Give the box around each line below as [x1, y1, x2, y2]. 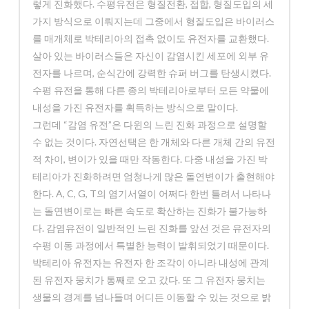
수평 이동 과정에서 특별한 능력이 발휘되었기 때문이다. [32, 239, 270, 252]
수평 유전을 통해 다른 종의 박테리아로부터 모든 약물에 [32, 84, 270, 97]
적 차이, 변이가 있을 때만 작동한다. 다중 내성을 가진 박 [32, 153, 268, 166]
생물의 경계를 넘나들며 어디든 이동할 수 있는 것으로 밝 [32, 291, 272, 303]
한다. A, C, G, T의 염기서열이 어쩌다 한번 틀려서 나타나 [32, 188, 272, 200]
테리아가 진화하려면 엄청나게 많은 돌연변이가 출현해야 [32, 170, 275, 183]
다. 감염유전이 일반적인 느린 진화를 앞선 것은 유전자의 [32, 222, 272, 235]
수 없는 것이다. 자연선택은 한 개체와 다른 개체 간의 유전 [32, 136, 276, 148]
